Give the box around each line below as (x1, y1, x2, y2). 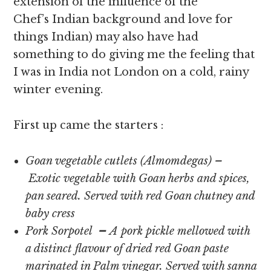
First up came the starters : (13, 119, 164, 132)
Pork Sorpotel (25, 224, 93, 238)
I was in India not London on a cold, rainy (13, 65, 249, 79)
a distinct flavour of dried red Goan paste (25, 242, 229, 255)
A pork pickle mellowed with (109, 224, 250, 238)
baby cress (25, 207, 76, 220)
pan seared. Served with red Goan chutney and (25, 189, 255, 203)
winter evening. (13, 83, 103, 96)
